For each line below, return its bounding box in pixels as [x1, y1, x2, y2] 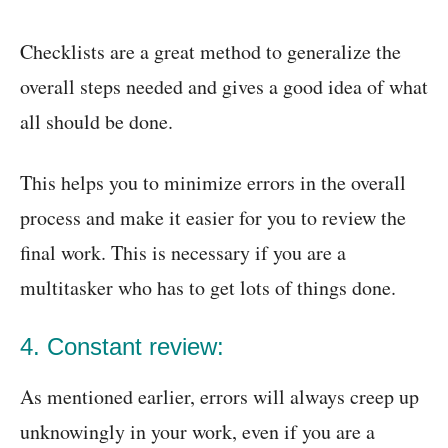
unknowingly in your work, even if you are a [20, 418, 375, 446]
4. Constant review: [20, 333, 224, 361]
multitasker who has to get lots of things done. [20, 274, 396, 302]
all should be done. [20, 108, 173, 136]
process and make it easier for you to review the [20, 204, 406, 232]
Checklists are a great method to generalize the [20, 38, 401, 66]
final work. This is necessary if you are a [20, 239, 346, 267]
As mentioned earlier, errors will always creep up [20, 383, 419, 411]
